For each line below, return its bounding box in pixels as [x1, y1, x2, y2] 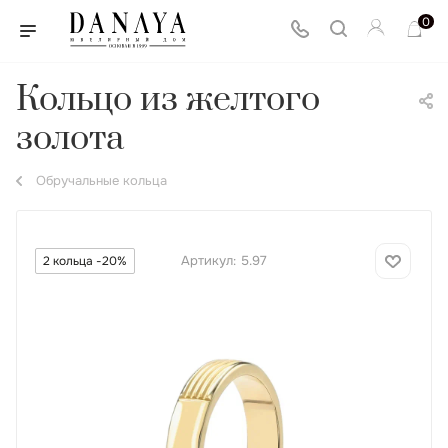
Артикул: [181, 252, 236, 269]
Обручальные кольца [36, 172, 167, 189]
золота [16, 117, 124, 161]
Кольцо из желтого [16, 78, 320, 122]
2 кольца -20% [43, 253, 127, 269]
